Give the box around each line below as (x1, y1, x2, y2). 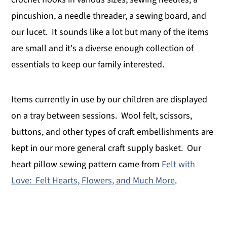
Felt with (162, 158, 196, 171)
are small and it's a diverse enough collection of (11, 42, 194, 55)
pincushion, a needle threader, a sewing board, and (11, 10, 207, 23)
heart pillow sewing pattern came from (11, 158, 162, 171)
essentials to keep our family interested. (11, 58, 169, 71)
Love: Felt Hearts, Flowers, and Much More (11, 174, 175, 187)
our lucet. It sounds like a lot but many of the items (11, 26, 209, 39)
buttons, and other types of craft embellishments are (11, 126, 214, 139)
